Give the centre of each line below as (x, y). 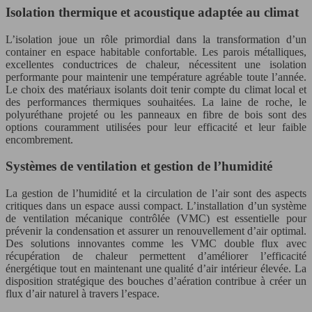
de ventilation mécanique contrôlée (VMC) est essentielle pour (156, 218)
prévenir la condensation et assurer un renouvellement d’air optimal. (156, 231)
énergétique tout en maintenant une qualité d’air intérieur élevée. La (156, 268)
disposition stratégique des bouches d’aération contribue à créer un (156, 281)
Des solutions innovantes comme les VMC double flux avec (156, 243)
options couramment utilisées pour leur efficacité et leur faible (156, 127)
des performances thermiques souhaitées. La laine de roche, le (156, 102)
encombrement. (39, 139)
